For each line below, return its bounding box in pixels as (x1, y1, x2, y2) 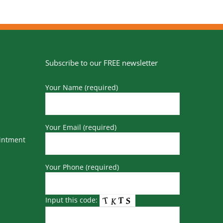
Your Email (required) (45, 122, 116, 132)
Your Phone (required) (45, 162, 119, 172)
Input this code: (45, 195, 100, 205)
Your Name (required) (45, 83, 118, 93)
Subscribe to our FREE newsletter (45, 58, 158, 68)
